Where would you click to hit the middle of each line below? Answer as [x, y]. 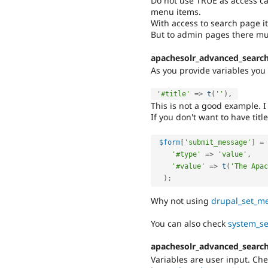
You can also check [189, 224]
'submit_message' [218, 143]
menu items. [176, 12]
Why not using [181, 200]
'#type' [186, 155]
